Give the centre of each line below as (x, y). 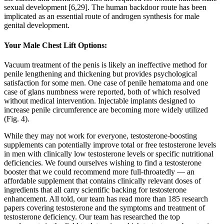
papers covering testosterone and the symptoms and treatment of (104, 207)
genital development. (37, 25)
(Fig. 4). (17, 118)
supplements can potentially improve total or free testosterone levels (110, 144)
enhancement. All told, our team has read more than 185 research (106, 198)
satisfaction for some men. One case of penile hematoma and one (106, 82)
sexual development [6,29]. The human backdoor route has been (105, 7)
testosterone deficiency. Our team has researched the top (92, 216)
